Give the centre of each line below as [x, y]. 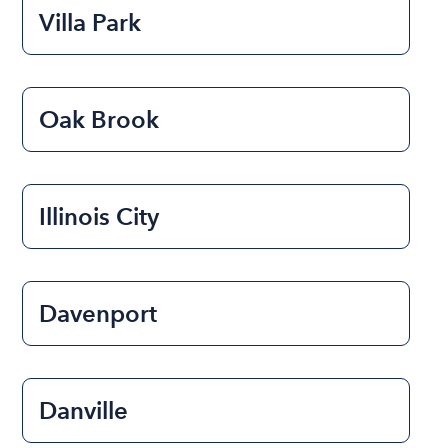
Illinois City [99, 217]
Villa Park [90, 23]
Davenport [98, 314]
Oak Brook [99, 120]
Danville [84, 411]
